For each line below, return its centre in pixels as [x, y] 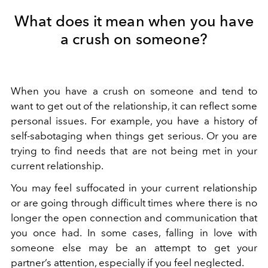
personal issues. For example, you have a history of [134, 121]
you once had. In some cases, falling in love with [134, 233]
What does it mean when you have [134, 21]
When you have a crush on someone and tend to [134, 91]
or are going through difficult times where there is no [134, 203]
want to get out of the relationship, [92, 106]
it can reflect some [215, 106]
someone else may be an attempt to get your [134, 248]
